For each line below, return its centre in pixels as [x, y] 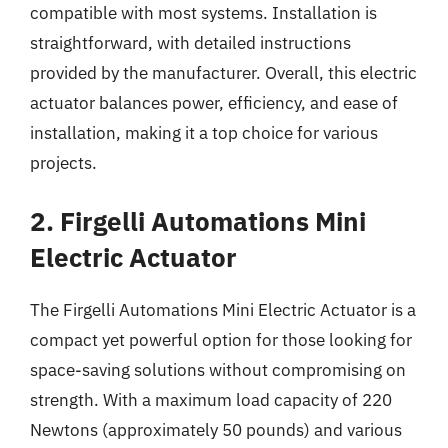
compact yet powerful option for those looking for [221, 340]
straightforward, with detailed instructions [190, 42]
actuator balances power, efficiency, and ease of [214, 102]
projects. [63, 162]
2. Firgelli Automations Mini [198, 221]
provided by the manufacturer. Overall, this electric [223, 72]
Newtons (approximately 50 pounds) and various [216, 430]
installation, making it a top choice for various [204, 132]
